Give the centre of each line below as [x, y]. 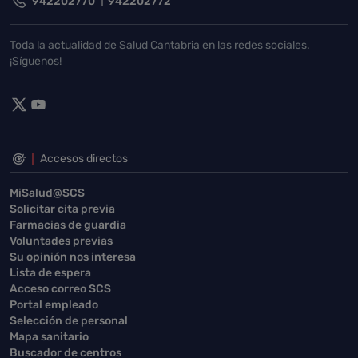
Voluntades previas [61, 241]
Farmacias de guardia [68, 225]
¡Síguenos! [36, 61]
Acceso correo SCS [60, 288]
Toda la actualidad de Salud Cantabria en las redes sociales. [160, 45]
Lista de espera [50, 272]
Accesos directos [84, 158]
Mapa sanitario [49, 336]
